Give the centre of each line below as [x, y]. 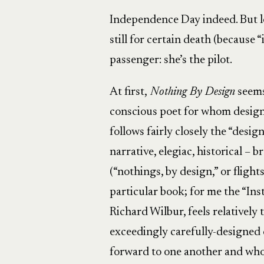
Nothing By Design [191, 92]
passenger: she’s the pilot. [171, 60]
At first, [128, 92]
